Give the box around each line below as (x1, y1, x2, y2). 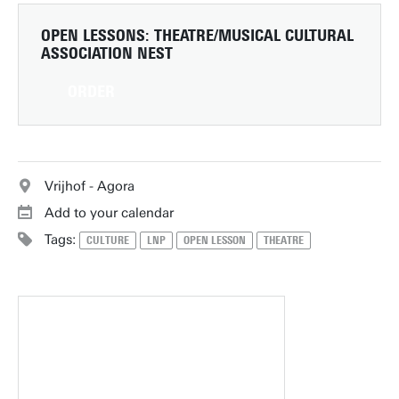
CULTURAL (285, 26, 354, 45)
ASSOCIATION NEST (41, 44, 173, 63)
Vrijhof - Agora (45, 178, 134, 194)
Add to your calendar (45, 205, 174, 221)
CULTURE (86, 234, 129, 247)
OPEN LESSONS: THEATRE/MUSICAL (41, 26, 285, 45)
